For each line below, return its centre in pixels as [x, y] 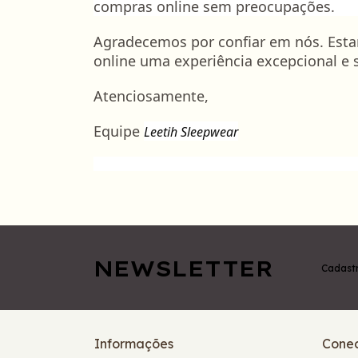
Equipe [119, 131]
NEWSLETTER [183, 268]
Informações [134, 344]
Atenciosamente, [151, 96]
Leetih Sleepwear [191, 132]
